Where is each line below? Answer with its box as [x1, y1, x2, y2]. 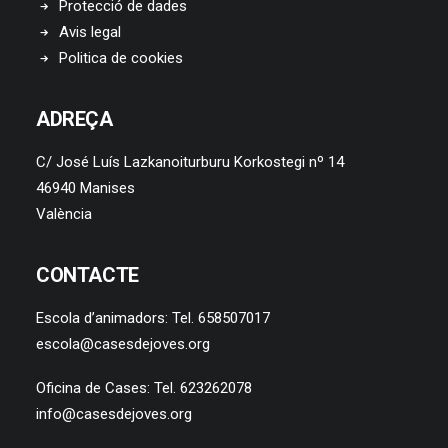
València [36, 205, 92, 223]
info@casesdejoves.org [36, 405, 192, 423]
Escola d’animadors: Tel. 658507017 [36, 309, 274, 327]
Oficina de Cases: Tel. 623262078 [36, 379, 256, 397]
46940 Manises [36, 179, 135, 197]
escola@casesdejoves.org [36, 335, 210, 353]
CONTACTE [36, 263, 139, 287]
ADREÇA [36, 107, 113, 131]
